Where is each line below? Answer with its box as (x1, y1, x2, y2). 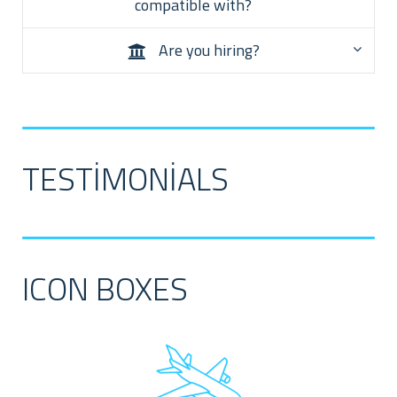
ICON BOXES (22, 264, 188, 314)
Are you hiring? (158, 38, 260, 63)
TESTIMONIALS (22, 154, 229, 204)
